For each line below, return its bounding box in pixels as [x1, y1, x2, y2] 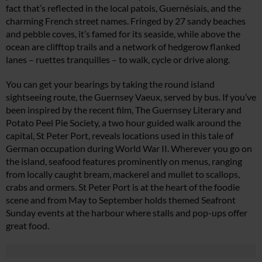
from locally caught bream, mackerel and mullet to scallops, [6, 168, 240, 180]
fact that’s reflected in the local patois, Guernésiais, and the [6, 2, 241, 14]
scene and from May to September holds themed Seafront [6, 194, 236, 206]
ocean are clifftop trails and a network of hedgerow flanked [6, 41, 240, 53]
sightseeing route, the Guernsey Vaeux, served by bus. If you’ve [6, 91, 256, 103]
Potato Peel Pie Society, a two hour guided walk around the [6, 117, 241, 129]
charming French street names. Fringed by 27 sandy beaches [6, 15, 246, 27]
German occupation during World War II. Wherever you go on [6, 143, 252, 154]
